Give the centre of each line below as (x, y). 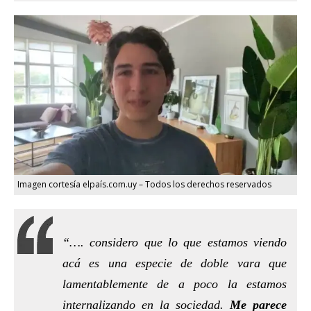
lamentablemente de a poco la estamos (175, 284)
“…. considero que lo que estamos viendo (175, 242)
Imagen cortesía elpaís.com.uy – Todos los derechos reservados (144, 184)
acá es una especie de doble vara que (175, 263)
